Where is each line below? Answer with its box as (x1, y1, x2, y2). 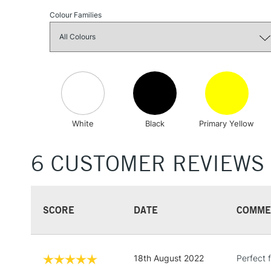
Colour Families (50, 10, 102, 19)
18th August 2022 (134, 253, 204, 264)
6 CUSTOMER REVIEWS (31, 150, 264, 177)
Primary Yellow (199, 119, 255, 129)
